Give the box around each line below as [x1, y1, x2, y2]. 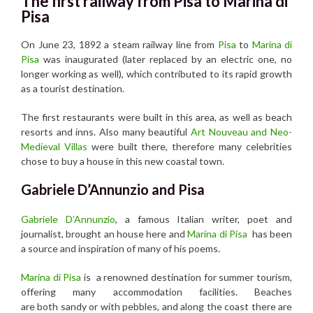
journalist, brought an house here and [21, 227, 188, 240]
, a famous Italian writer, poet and [115, 212, 293, 225]
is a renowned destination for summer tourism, [81, 270, 293, 283]
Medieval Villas [21, 140, 87, 152]
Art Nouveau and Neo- [191, 125, 292, 138]
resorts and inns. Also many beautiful [21, 125, 191, 138]
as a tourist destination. [21, 82, 124, 94]
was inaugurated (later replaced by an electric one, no [39, 52, 292, 65]
